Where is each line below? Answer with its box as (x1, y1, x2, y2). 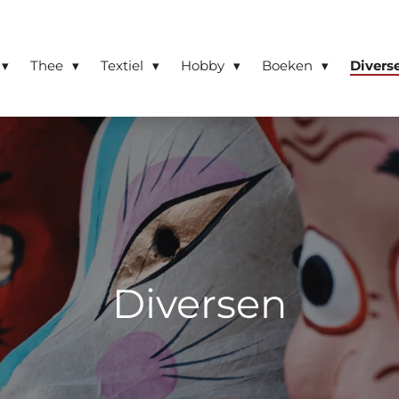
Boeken (262, 57, 316, 74)
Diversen (112, 278, 287, 328)
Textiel (101, 57, 147, 74)
